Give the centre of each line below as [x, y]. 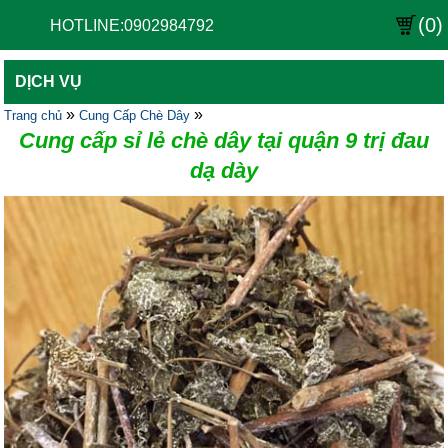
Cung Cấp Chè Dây [135, 115]
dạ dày [224, 170]
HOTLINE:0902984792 [132, 25]
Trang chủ [33, 115]
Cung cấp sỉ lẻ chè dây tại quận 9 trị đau [224, 140]
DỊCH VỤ [49, 81]
